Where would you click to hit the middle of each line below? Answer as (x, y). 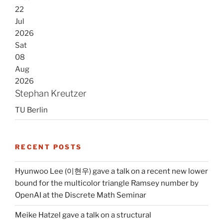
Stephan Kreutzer (51, 93)
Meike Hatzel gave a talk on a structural (83, 215)
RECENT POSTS (49, 147)
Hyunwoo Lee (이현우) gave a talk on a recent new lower (111, 171)
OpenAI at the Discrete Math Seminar (81, 195)
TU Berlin (31, 110)
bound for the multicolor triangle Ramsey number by (107, 183)
